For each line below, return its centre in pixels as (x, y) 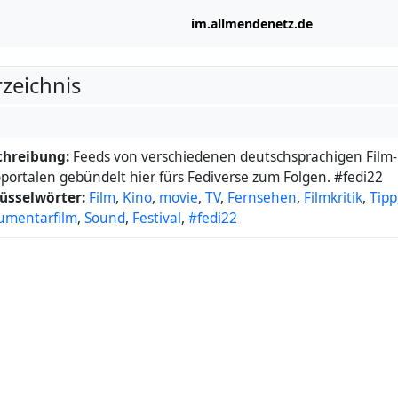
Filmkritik (333, 198)
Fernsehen (262, 198)
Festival (157, 218)
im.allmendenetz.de (251, 24)
